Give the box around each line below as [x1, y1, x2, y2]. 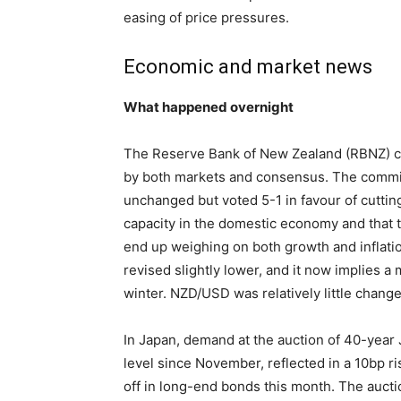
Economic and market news [124, 55, 372, 78]
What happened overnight [124, 98, 294, 115]
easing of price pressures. [124, 8, 289, 26]
